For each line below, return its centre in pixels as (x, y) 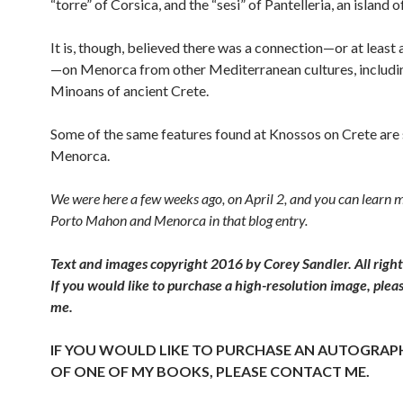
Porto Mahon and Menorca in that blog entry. (179, 220)
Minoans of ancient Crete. (130, 90)
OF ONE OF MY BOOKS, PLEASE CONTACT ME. (210, 371)
